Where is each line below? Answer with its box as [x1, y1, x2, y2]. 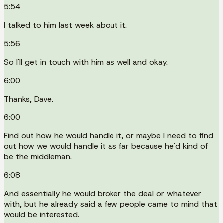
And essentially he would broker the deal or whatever [4, 188, 201, 199]
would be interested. [4, 209, 79, 220]
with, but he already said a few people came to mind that [4, 198, 217, 209]
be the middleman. [4, 151, 72, 162]
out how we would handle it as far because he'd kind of [4, 140, 208, 151]
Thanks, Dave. [4, 93, 53, 104]
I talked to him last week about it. [4, 19, 127, 30]
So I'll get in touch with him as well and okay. [4, 56, 168, 67]
